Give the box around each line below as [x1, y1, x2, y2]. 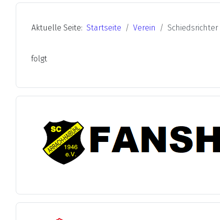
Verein [133, 23, 156, 32]
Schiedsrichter [167, 23, 218, 32]
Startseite [86, 23, 121, 32]
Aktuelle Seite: [31, 23, 86, 32]
